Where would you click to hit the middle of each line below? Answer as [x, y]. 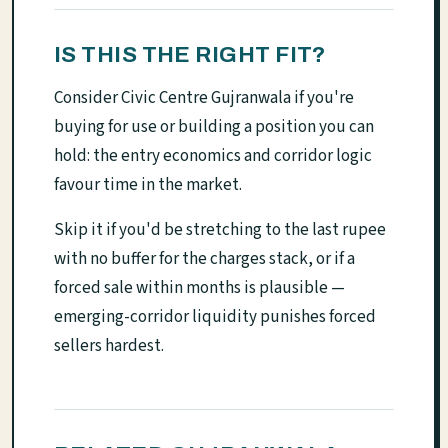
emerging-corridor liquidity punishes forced [215, 317]
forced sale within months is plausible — [199, 288]
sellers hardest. [109, 346]
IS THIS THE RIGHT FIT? [190, 55]
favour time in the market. [148, 185]
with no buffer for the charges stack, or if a [204, 259]
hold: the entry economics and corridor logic [213, 156]
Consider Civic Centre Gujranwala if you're [204, 98]
